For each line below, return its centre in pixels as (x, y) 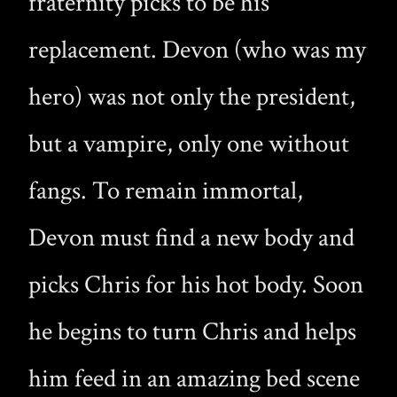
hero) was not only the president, (192, 97)
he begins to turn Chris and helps (192, 331)
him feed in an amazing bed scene (194, 378)
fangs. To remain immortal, (166, 191)
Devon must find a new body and (191, 237)
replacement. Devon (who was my (197, 50)
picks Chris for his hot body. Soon (196, 284)
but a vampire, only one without (189, 144)
